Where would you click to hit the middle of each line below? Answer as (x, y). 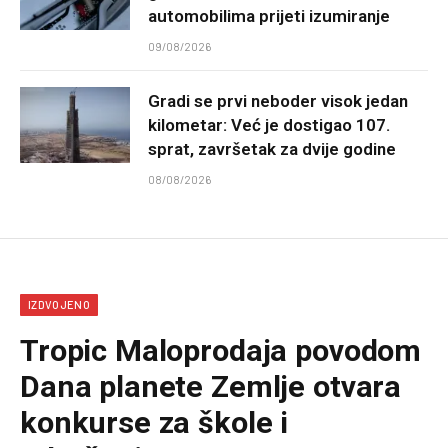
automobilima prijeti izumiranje (269, 15)
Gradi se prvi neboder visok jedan (278, 100)
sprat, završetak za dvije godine (272, 148)
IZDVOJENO (59, 304)
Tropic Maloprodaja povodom (221, 350)
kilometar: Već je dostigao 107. (269, 124)
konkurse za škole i (154, 422)
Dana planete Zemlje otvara (211, 386)
